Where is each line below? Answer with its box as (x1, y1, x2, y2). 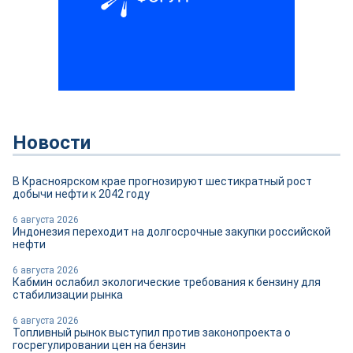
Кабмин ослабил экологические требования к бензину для (13, 276, 321, 288)
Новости (13, 132, 91, 154)
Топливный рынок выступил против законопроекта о (13, 326, 291, 339)
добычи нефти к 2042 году (13, 188, 150, 200)
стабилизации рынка (13, 288, 123, 301)
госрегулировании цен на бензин (13, 339, 186, 351)
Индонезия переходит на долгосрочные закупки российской (13, 225, 331, 238)
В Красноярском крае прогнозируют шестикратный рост (13, 175, 312, 188)
